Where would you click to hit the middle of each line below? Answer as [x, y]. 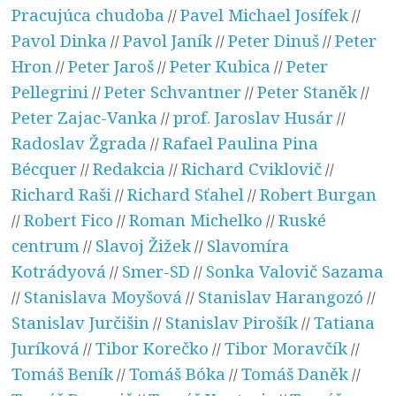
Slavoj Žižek [144, 245]
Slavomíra [248, 245]
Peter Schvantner [173, 91]
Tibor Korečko [152, 347]
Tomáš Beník [63, 373]
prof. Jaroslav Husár [254, 117]
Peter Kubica [221, 65]
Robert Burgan [319, 194]
